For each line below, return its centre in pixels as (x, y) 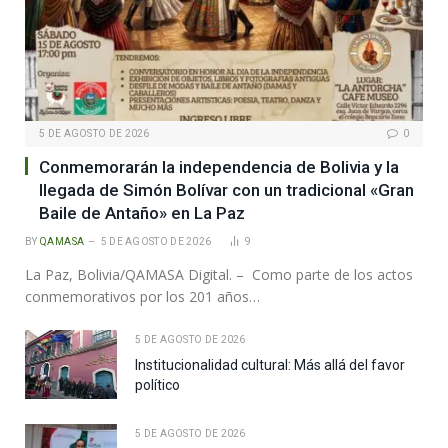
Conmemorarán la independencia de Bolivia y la (219, 166)
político (157, 384)
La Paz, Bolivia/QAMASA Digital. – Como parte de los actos (219, 274)
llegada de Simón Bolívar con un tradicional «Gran (226, 189)
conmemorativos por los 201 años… (142, 296)
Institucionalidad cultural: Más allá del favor (270, 364)
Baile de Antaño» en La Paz (142, 212)
